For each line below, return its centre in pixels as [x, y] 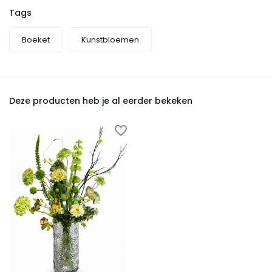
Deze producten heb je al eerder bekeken [101, 101]
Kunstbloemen [110, 40]
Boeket [36, 40]
